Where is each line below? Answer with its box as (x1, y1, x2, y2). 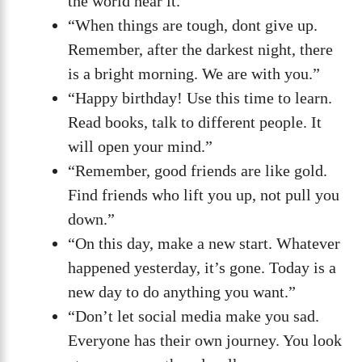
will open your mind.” (68, 137, 213, 156)
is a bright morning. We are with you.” (68, 65, 320, 83)
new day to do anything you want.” (68, 283, 296, 301)
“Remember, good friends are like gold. (68, 162, 327, 180)
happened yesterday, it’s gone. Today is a (68, 259, 336, 277)
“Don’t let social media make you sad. (68, 307, 319, 326)
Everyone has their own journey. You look (68, 331, 342, 350)
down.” (68, 210, 115, 229)
